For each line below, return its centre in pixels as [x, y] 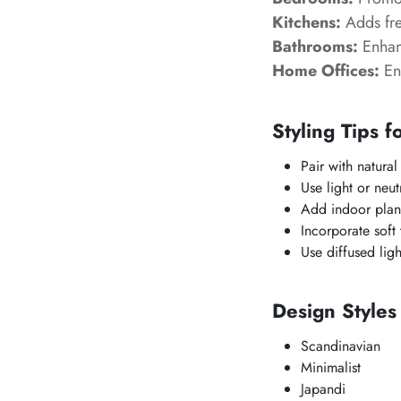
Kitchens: [307, 22]
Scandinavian [341, 346]
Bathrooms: [315, 47]
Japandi [323, 389]
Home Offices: [326, 71]
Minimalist [331, 367]
